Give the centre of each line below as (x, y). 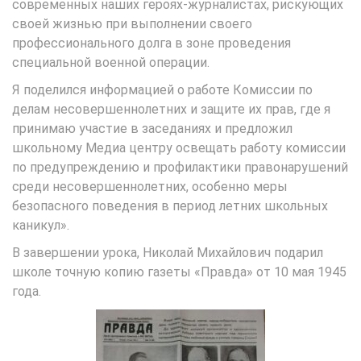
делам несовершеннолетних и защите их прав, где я (171, 109)
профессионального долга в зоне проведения (151, 43)
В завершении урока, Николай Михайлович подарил (168, 253)
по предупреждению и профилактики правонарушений (180, 167)
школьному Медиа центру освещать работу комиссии (179, 148)
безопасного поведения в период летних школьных (170, 206)
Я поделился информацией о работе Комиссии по (162, 90)
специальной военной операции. (111, 62)
